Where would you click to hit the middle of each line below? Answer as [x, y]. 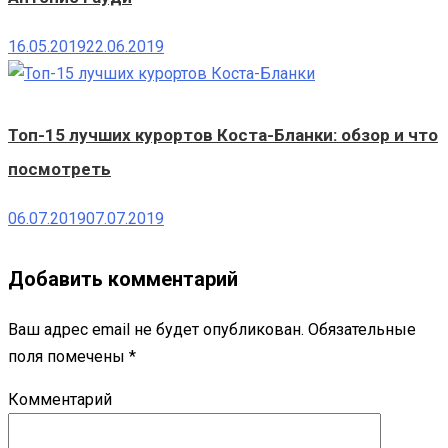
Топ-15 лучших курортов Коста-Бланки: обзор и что [223, 135]
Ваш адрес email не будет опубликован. [156, 330]
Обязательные [360, 330]
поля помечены [68, 357]
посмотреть [59, 169]
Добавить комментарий [123, 279]
